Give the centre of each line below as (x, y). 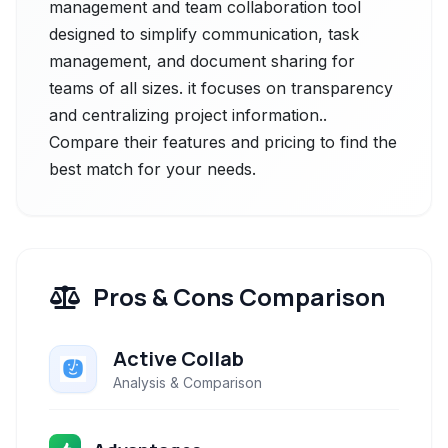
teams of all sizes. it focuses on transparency (221, 88)
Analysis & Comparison (187, 382)
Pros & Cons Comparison (239, 296)
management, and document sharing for (202, 61)
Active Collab (178, 358)
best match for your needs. (152, 169)
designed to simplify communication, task (204, 34)
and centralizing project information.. (188, 115)
